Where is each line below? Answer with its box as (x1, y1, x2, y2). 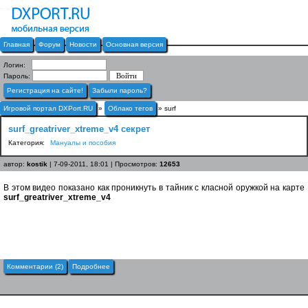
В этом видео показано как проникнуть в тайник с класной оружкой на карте (3, 183, 305, 192)
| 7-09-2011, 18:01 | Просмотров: (47, 160, 159, 168)
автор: (3, 160, 27, 168)
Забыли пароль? (92, 87, 147, 94)
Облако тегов (108, 104, 153, 112)
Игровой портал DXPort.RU (3, 104, 93, 112)
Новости (69, 41, 97, 48)
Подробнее (72, 263, 110, 270)
